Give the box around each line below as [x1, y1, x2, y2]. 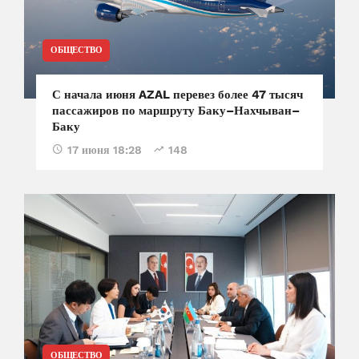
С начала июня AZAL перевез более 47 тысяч [52, 87, 303, 103]
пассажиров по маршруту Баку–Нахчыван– [52, 103, 300, 119]
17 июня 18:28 [67, 143, 142, 157]
